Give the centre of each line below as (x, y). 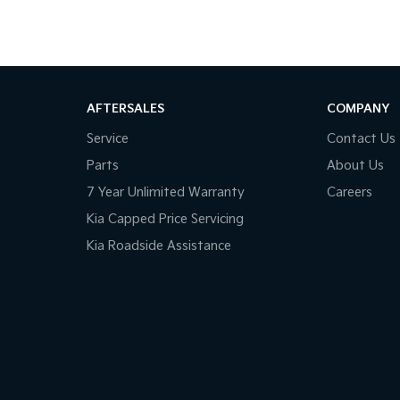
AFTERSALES (125, 108)
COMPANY (358, 108)
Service (107, 138)
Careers (350, 192)
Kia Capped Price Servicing (165, 219)
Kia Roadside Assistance (158, 246)
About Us (356, 165)
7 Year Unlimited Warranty (165, 192)
